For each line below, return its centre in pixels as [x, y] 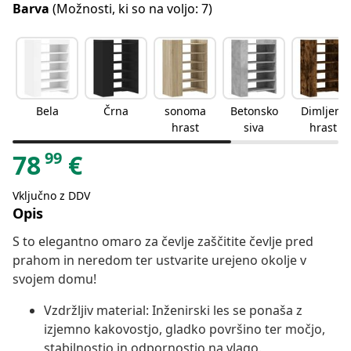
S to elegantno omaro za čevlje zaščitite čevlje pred [163, 242]
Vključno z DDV [51, 196]
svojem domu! [54, 279]
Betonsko [254, 111]
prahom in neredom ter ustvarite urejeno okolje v [159, 261]
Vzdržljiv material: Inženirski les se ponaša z [173, 311]
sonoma [185, 111]
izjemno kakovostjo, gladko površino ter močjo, [185, 329]
